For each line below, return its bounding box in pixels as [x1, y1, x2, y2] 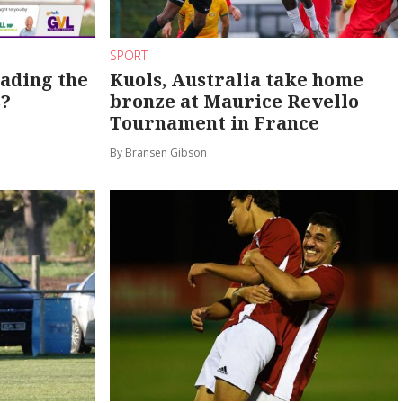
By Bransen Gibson [110, 145, 208, 161]
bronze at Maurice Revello [110, 89, 360, 114]
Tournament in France [110, 111, 320, 136]
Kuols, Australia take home [110, 67, 364, 93]
